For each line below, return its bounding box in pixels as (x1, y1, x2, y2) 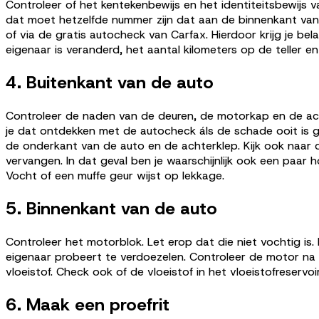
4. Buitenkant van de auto (6, 70, 214, 94)
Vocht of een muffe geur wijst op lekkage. (6, 167, 224, 183)
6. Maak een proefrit (6, 293, 169, 316)
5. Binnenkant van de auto (6, 197, 217, 220)
